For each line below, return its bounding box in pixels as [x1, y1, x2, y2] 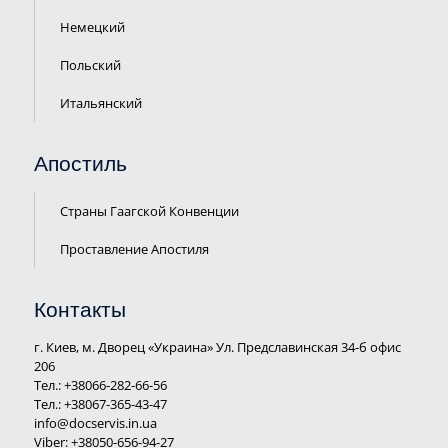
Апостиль [33, 151, 127, 178]
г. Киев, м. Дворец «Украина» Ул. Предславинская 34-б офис [33, 338, 401, 356]
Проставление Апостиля [59, 240, 209, 258]
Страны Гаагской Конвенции [59, 202, 239, 220]
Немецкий [59, 18, 125, 36]
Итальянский [59, 94, 142, 112]
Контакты [33, 297, 126, 324]
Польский [59, 56, 121, 74]
